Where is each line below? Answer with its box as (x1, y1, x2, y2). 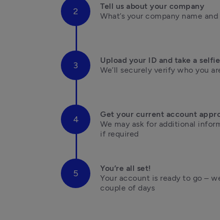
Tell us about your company (100, 1, 204, 11)
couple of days (100, 183, 155, 192)
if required (100, 129, 139, 138)
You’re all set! (100, 163, 151, 173)
